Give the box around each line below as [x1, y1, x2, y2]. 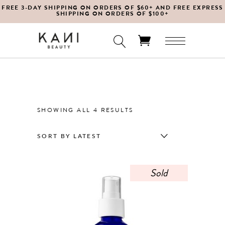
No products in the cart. [24, 74, 104, 87]
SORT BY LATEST [37, 133, 101, 139]
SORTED [133, 105, 163, 114]
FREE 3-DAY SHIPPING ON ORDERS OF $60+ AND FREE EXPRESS [2, 3, 223, 12]
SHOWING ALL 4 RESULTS [37, 105, 134, 115]
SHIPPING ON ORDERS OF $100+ [56, 9, 169, 18]
